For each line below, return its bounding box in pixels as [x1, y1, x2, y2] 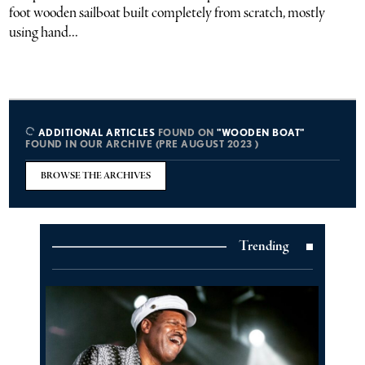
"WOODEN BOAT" [217, 126, 305, 139]
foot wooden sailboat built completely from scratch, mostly [9, 3, 326, 23]
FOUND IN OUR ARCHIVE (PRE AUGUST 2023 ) [25, 138, 259, 150]
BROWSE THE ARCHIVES [41, 170, 152, 182]
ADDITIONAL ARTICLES [35, 126, 156, 139]
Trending [239, 237, 288, 256]
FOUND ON [155, 126, 218, 139]
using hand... [9, 23, 79, 42]
